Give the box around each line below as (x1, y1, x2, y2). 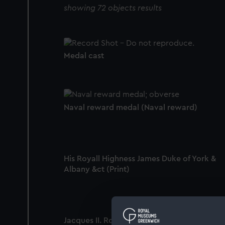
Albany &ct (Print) (64, 165, 130, 173)
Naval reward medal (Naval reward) (64, 103, 197, 111)
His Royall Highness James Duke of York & (64, 154, 216, 163)
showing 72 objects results (64, 4, 162, 13)
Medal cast (64, 52, 104, 60)
